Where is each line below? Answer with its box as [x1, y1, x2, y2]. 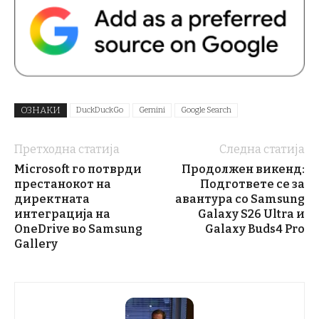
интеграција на [14, 206, 110, 221]
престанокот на [14, 177, 111, 191]
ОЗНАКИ [21, 104, 61, 115]
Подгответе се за [200, 177, 305, 191]
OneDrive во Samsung [14, 221, 142, 236]
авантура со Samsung [175, 192, 305, 206]
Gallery [14, 236, 58, 251]
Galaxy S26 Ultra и [198, 206, 305, 221]
